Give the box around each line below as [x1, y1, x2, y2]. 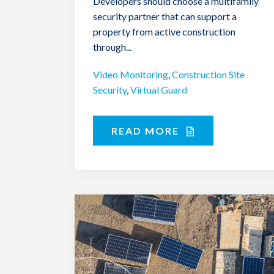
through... [93, 40, 131, 53]
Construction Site [172, 68, 245, 80]
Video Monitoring [93, 68, 168, 80]
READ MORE [111, 124, 182, 136]
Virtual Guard [130, 83, 187, 95]
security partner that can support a [93, 10, 237, 22]
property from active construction [93, 25, 235, 37]
